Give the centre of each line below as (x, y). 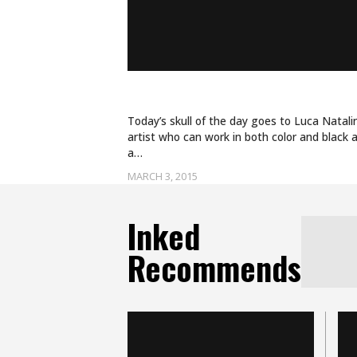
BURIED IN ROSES (214, 97)
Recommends (214, 268)
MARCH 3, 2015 (163, 176)
